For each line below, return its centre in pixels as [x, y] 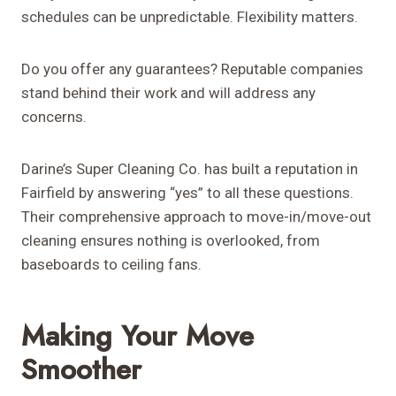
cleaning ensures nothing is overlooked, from [171, 241]
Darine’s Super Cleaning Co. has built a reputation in [190, 169]
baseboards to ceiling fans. [111, 265]
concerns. [54, 117]
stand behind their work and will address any [168, 93]
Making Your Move [137, 336]
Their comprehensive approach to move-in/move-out [196, 217]
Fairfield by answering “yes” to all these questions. [187, 193]
